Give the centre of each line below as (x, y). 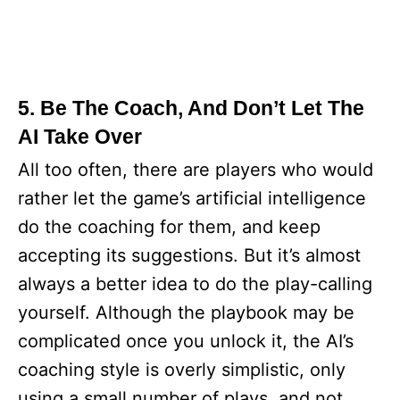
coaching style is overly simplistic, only (182, 370)
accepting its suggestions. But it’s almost (189, 255)
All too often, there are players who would (196, 170)
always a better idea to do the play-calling (195, 284)
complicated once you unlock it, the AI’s (186, 341)
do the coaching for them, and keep (169, 227)
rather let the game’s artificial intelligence (192, 198)
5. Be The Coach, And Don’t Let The (191, 108)
